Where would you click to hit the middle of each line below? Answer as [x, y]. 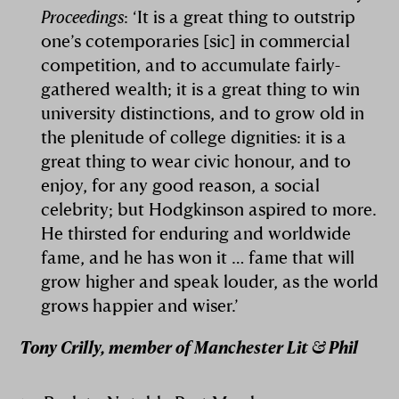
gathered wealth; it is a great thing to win [201, 89]
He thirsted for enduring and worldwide [196, 233]
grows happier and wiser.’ [140, 305]
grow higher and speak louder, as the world [210, 281]
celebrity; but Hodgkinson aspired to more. [209, 209]
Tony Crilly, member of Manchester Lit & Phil [189, 346]
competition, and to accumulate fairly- [191, 65]
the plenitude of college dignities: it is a [194, 137]
